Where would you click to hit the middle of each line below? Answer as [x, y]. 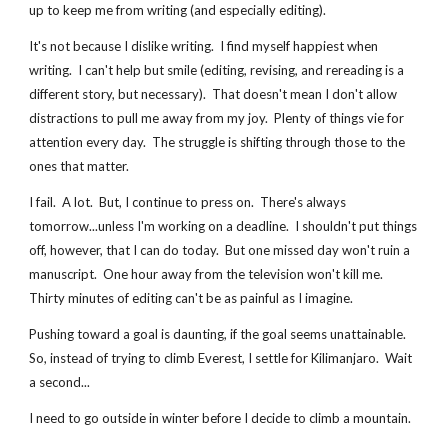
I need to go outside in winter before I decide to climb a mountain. [220, 418]
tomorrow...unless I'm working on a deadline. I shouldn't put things [223, 226]
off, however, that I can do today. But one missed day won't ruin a [220, 250]
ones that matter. [79, 166]
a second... [60, 382]
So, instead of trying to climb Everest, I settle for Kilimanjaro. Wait [221, 358]
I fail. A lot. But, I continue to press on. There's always [188, 202]
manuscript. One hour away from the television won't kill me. [206, 274]
